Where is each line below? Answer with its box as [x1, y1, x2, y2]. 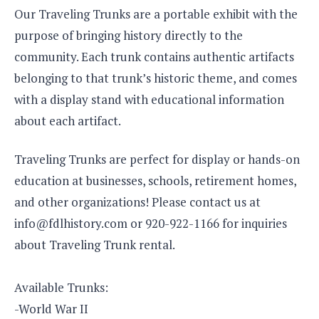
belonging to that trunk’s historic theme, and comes [14, 70, 297, 87]
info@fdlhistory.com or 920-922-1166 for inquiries [14, 215, 287, 232]
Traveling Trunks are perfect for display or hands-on [14, 151, 300, 168]
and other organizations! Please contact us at [14, 194, 261, 211]
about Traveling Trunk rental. [14, 236, 175, 253]
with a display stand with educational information [14, 91, 284, 108]
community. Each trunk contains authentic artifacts [14, 48, 294, 66]
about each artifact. [14, 113, 121, 130]
